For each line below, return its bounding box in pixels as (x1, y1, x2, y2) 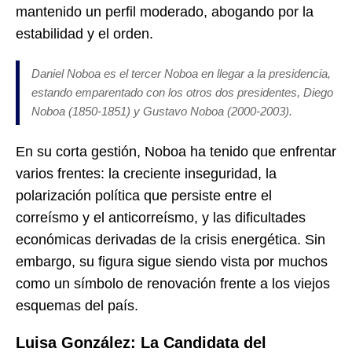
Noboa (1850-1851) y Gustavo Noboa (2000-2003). (31, 104, 292, 118)
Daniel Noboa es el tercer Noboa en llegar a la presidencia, (31, 66, 331, 80)
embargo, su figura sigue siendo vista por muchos (16, 253, 328, 269)
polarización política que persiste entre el (16, 187, 272, 203)
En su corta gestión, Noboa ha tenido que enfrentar (16, 143, 336, 159)
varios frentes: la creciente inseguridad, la (16, 165, 277, 181)
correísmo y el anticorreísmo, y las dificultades (16, 209, 306, 225)
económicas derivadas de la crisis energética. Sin (16, 231, 325, 247)
